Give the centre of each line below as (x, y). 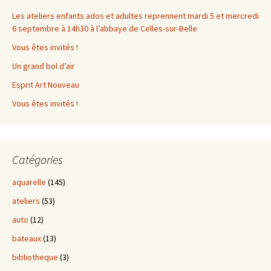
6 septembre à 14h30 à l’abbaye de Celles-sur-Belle (105, 28)
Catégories (38, 159)
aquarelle (29, 182)
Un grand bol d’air (44, 66)
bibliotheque (35, 257)
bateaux (27, 238)
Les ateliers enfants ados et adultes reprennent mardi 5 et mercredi (135, 15)
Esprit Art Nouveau (46, 84)
